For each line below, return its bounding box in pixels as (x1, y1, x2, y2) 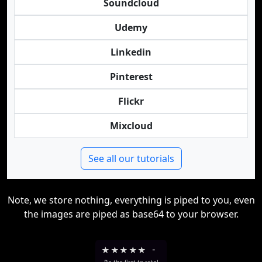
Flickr (118, 95, 144, 108)
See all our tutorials (88, 152, 174, 165)
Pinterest (109, 70, 153, 83)
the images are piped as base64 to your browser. (23, 208, 239, 220)
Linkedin (111, 46, 151, 58)
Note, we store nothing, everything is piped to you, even (7, 194, 255, 206)
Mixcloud (109, 119, 153, 132)
